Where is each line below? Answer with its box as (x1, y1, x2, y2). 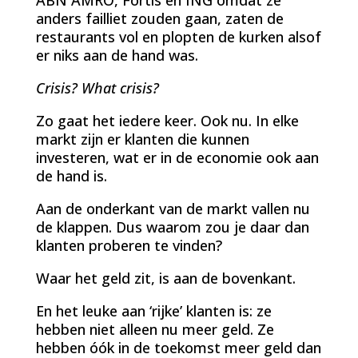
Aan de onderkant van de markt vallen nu (35, 198, 310, 218)
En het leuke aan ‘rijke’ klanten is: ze (35, 300, 272, 320)
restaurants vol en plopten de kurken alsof (35, 26, 321, 46)
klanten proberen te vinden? (35, 235, 222, 255)
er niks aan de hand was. (35, 45, 198, 65)
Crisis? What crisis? (35, 78, 159, 97)
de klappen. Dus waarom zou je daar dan (35, 217, 309, 237)
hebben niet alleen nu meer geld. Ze (35, 319, 274, 339)
